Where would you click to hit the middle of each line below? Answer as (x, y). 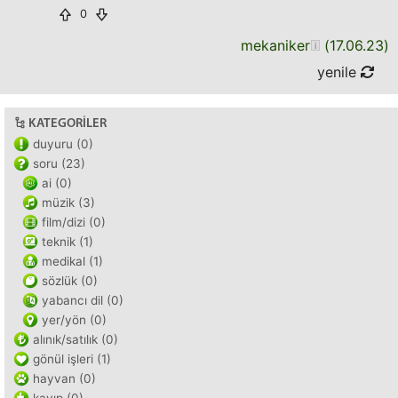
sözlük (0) (70, 281)
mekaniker (275, 45)
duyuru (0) (63, 144)
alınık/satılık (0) (76, 339)
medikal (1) (72, 261)
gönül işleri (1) (72, 359)
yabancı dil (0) (83, 300)
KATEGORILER (68, 124)
